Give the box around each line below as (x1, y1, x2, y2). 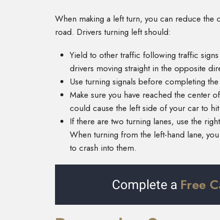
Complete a (111, 177, 180, 192)
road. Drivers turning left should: (55, 26, 171, 38)
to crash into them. (70, 142, 139, 154)
